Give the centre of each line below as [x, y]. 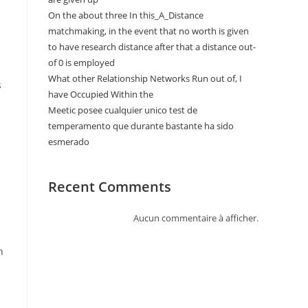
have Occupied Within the [101, 94]
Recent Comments [110, 187]
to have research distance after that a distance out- [152, 47]
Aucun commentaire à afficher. [196, 218]
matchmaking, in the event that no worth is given [148, 31]
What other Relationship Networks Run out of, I [145, 78]
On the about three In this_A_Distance [126, 15]
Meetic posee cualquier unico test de [123, 110]
